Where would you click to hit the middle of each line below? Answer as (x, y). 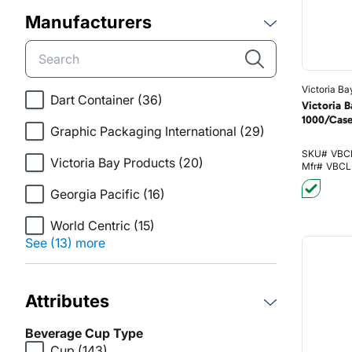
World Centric (90, 225)
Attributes (67, 301)
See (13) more (65, 243)
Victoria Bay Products (113, 163)
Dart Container (92, 100)
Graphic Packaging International (143, 131)
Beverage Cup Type (84, 333)
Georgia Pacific (95, 194)
